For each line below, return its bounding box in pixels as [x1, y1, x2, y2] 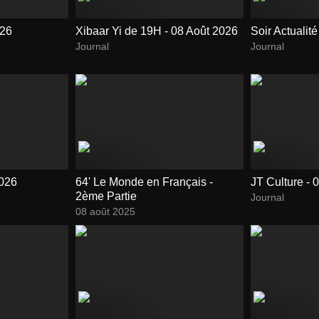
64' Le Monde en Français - [75, 175, 213, 188]
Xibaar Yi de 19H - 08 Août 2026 [75, 25, 239, 38]
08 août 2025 [75, 205, 135, 217]
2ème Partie [75, 189, 137, 202]
